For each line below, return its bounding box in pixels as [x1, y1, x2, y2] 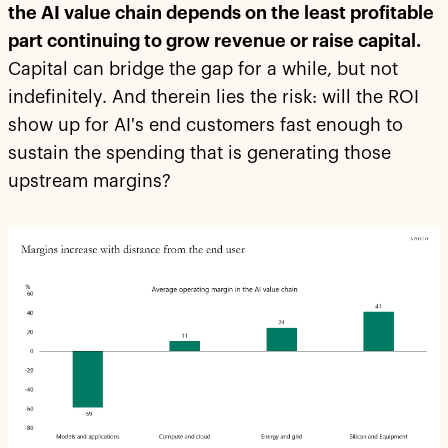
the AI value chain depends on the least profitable [8, 4, 434, 23]
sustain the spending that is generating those [8, 144, 391, 163]
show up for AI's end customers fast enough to [8, 116, 403, 135]
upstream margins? [8, 172, 171, 191]
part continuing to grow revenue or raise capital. [8, 32, 421, 51]
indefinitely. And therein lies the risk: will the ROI [8, 88, 419, 107]
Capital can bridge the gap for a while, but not [8, 60, 398, 79]
